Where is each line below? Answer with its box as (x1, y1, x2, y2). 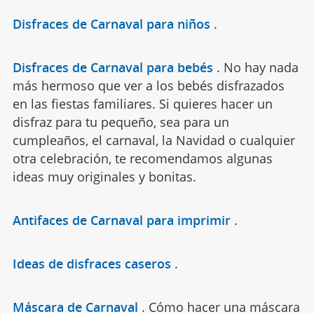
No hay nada (223, 59, 299, 76)
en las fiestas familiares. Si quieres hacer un (12, 95, 273, 113)
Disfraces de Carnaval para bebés (12, 59, 213, 76)
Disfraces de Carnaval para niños (12, 15, 210, 33)
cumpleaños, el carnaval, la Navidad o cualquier (12, 132, 295, 149)
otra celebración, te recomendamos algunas (12, 150, 273, 168)
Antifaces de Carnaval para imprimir (12, 212, 231, 229)
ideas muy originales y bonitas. (12, 168, 196, 186)
